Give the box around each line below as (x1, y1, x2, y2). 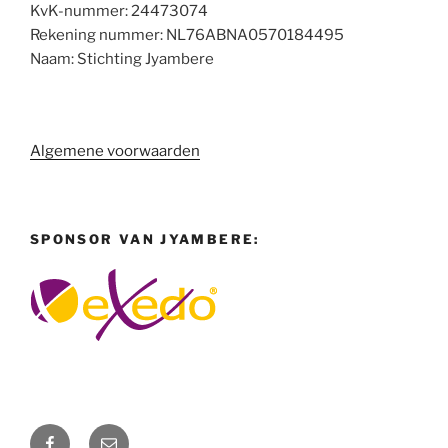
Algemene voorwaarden (30, 141, 200, 160)
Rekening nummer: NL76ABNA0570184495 (30, 26, 344, 45)
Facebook (41, 425, 116, 445)
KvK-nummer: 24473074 (30, 2, 208, 21)
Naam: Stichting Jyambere (30, 50, 214, 69)
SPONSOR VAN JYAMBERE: (30, 231, 260, 248)
